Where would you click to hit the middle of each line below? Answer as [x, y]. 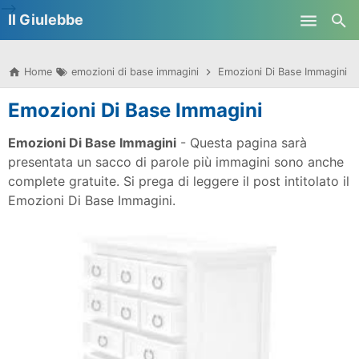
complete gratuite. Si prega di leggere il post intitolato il [179, 181]
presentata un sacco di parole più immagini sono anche [176, 162]
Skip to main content [179, 20]
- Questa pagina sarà [242, 143]
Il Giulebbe [46, 20]
